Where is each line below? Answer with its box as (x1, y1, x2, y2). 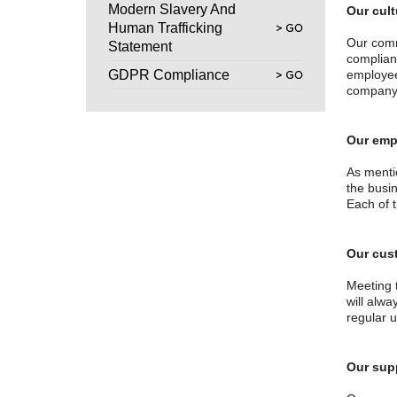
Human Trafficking (108, 19, 222, 35)
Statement (108, 38, 172, 54)
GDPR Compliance (108, 66, 230, 82)
